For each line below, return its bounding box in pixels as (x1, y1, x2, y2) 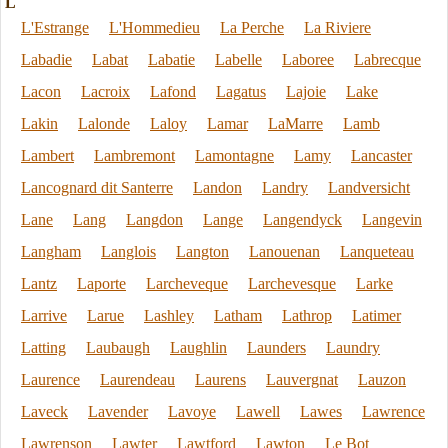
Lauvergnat (266, 371, 338, 388)
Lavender (88, 403, 148, 420)
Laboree (282, 51, 334, 68)
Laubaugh (86, 339, 150, 356)
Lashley (144, 307, 194, 324)
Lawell (236, 403, 280, 420)
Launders (247, 339, 306, 356)
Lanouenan (249, 243, 320, 260)
